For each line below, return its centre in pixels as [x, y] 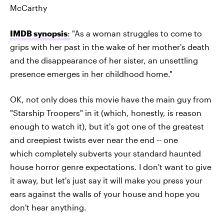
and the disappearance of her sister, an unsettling [104, 60]
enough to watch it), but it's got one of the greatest [107, 126]
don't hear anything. [48, 207]
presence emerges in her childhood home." [91, 74]
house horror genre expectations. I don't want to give [111, 167]
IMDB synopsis [39, 33]
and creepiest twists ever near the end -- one [94, 140]
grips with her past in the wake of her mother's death [110, 47]
